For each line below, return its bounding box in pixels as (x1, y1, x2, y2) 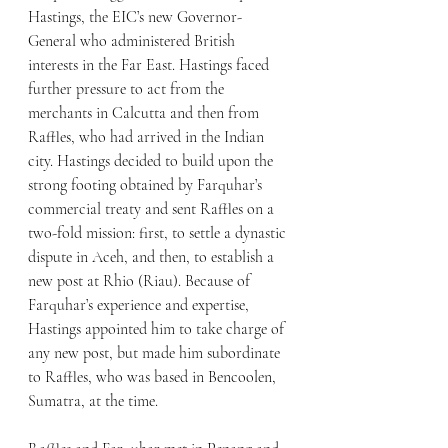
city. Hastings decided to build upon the (28, 151, 277, 172)
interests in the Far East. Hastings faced (28, 55, 273, 76)
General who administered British (28, 31, 239, 52)
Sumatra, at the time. (28, 391, 158, 412)
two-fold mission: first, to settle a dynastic (28, 223, 290, 244)
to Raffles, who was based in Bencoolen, (28, 367, 280, 388)
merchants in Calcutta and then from (28, 103, 263, 124)
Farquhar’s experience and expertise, (28, 295, 253, 316)
